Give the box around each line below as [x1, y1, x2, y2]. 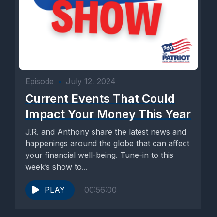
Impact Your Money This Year [25, 107, 191, 121]
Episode [25, 77, 54, 86]
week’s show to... [25, 162, 88, 171]
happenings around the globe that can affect [25, 139, 189, 148]
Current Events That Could [25, 92, 175, 106]
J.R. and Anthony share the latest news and [25, 127, 186, 137]
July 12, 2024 [66, 77, 116, 86]
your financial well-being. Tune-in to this [25, 150, 173, 160]
